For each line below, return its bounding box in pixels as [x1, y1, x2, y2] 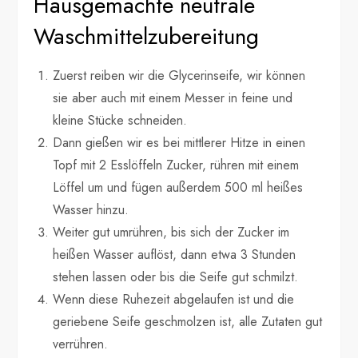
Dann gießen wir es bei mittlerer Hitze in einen [53, 133, 306, 152]
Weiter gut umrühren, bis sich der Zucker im [53, 222, 290, 241]
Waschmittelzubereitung [34, 19, 260, 53]
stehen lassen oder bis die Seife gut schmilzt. [53, 267, 299, 286]
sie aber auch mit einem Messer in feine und [53, 88, 293, 107]
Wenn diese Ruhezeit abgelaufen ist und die [53, 289, 295, 308]
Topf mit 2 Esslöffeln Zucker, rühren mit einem [53, 155, 300, 174]
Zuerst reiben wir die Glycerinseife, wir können [53, 66, 306, 85]
